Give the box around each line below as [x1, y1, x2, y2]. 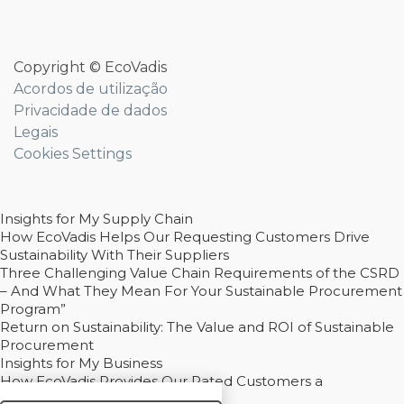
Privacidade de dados [14, 102, 167, 119]
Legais [14, 124, 58, 141]
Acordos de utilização [14, 80, 168, 97]
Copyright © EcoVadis [14, 59, 167, 76]
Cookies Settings [14, 145, 132, 162]
